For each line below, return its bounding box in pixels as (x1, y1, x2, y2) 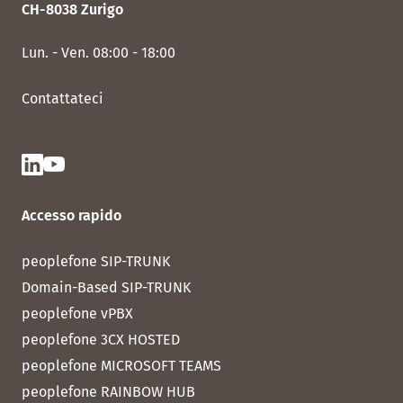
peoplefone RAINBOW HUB (22, 383, 195, 401)
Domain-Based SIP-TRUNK (22, 279, 191, 297)
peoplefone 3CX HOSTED (22, 331, 180, 349)
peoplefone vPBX (22, 305, 133, 323)
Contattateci (22, 90, 103, 108)
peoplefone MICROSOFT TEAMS (22, 357, 221, 375)
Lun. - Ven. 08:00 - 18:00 (22, 44, 175, 62)
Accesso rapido (22, 207, 121, 225)
